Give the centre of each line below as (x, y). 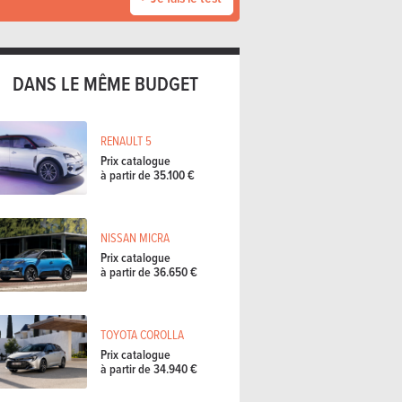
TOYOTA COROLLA (142, 334)
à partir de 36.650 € (149, 272)
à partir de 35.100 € (148, 175)
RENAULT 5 (126, 141)
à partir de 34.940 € (149, 369)
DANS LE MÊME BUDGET (105, 84)
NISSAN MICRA (135, 238)
